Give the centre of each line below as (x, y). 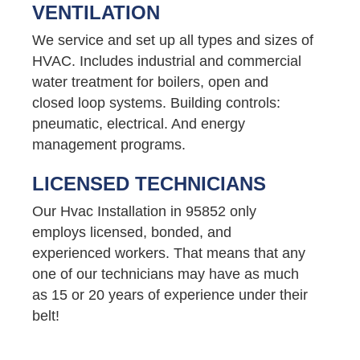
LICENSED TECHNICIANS (149, 183)
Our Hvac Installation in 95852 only (144, 211)
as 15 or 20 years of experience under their (170, 295)
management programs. (109, 144)
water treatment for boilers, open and (150, 82)
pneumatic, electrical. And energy (139, 123)
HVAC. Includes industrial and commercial (167, 61)
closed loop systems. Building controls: (156, 102)
